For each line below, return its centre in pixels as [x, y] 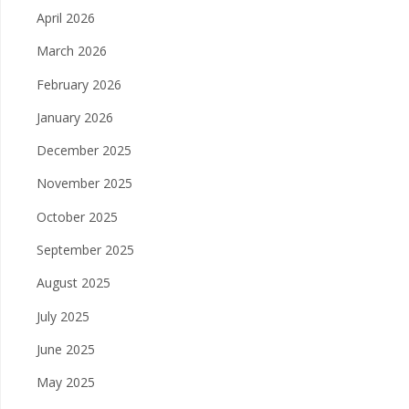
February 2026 [79, 84]
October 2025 [77, 216]
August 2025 [73, 283]
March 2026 [72, 51]
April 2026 [66, 17]
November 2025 [84, 184]
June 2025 [66, 350]
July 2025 [63, 316]
